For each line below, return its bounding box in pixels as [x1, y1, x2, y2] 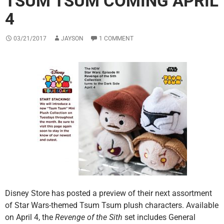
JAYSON [61, 35, 83, 42]
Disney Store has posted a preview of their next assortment [5, 188, 212, 198]
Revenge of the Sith [55, 212, 122, 222]
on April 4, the [5, 212, 55, 222]
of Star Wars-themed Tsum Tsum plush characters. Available [5, 200, 218, 210]
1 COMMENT [99, 35, 133, 42]
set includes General [122, 212, 195, 222]
